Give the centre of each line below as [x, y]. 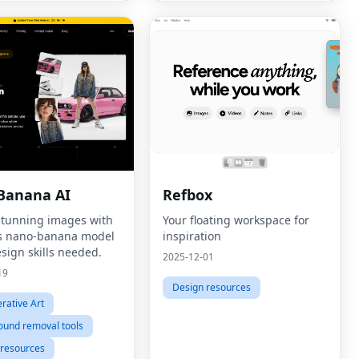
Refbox [188, 195]
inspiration [192, 236]
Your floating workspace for [236, 220]
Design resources [212, 287]
